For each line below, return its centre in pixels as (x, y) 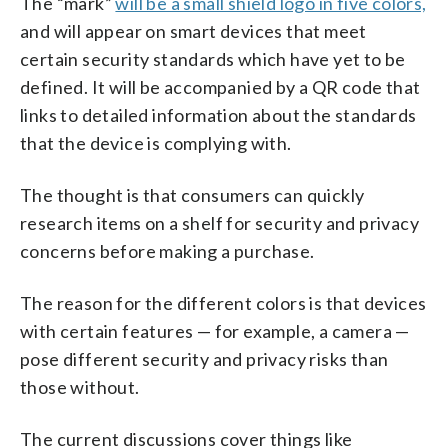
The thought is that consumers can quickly (192, 194)
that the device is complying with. (156, 142)
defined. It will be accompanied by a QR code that (220, 86)
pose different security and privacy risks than (204, 358)
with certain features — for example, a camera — (215, 330)
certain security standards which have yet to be (213, 58)
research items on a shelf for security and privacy (219, 222)
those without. (80, 386)
